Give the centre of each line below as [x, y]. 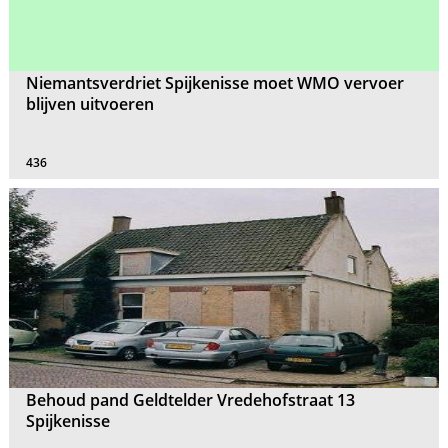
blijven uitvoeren [90, 103]
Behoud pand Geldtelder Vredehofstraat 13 [191, 399]
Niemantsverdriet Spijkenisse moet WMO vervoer [215, 82]
